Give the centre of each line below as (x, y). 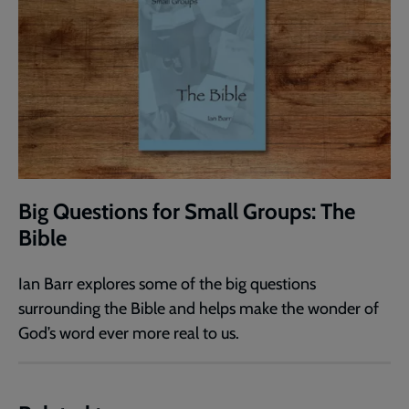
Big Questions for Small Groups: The (187, 211)
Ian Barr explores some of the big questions (167, 283)
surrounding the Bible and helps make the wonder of (199, 308)
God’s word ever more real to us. (129, 333)
